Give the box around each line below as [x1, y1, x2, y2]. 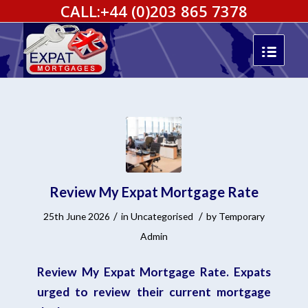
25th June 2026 [43, 210, 110, 222]
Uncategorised [130, 210, 193, 222]
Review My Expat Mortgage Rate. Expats [36, 264, 272, 279]
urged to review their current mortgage [36, 284, 272, 299]
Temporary [218, 210, 265, 222]
